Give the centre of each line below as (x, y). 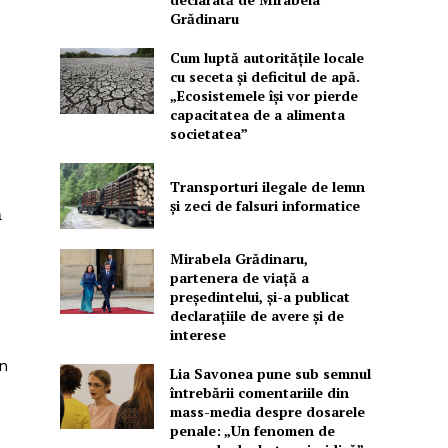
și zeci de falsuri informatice (264, 205)
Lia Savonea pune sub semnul (270, 373)
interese (197, 334)
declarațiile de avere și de (256, 315)
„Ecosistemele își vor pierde (263, 96)
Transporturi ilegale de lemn (267, 186)
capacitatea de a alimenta (257, 115)
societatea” (208, 134)
